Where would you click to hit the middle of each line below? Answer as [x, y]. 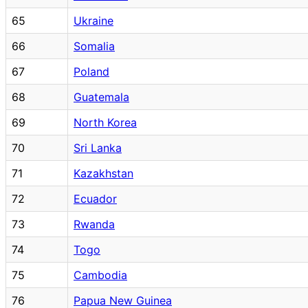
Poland [91, 71]
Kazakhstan [103, 173]
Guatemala [101, 97]
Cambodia [100, 275]
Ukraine [93, 20]
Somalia [94, 46]
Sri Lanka [98, 147]
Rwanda [94, 224]
